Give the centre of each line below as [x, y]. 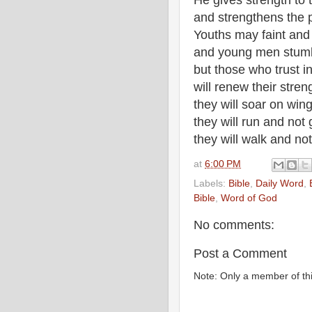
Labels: [211, 183]
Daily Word [280, 183]
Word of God [249, 198]
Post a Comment [240, 253]
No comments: [234, 225]
